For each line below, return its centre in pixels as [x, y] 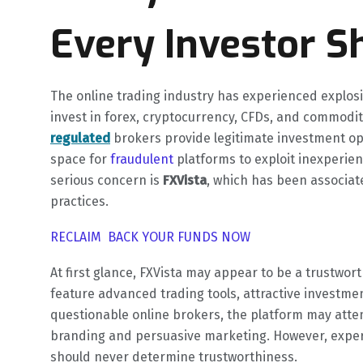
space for [80, 160]
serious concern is [107, 181]
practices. [79, 202]
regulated [80, 139]
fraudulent [143, 160]
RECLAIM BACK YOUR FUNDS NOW [150, 237]
